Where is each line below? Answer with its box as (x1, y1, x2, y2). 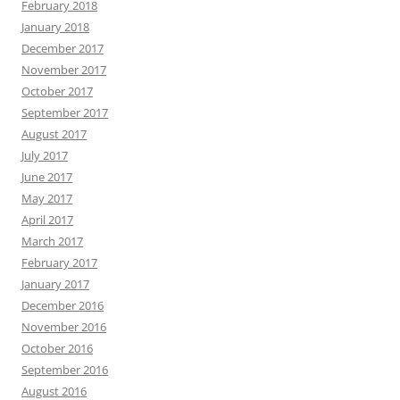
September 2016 (21, 362, 108, 379)
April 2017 (21, 212, 73, 229)
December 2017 (21, 40, 104, 57)
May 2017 (21, 190, 72, 207)
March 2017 (21, 233, 83, 250)
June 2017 (21, 169, 72, 186)
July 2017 (21, 147, 68, 164)
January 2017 (21, 276, 89, 293)
